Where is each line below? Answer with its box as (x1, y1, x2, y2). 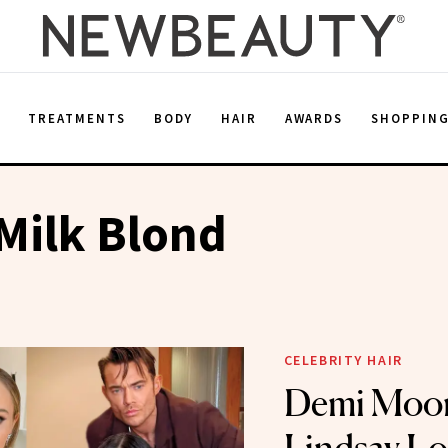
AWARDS (284, 109, 344, 127)
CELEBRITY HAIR (283, 351, 403, 369)
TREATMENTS (28, 109, 126, 127)
